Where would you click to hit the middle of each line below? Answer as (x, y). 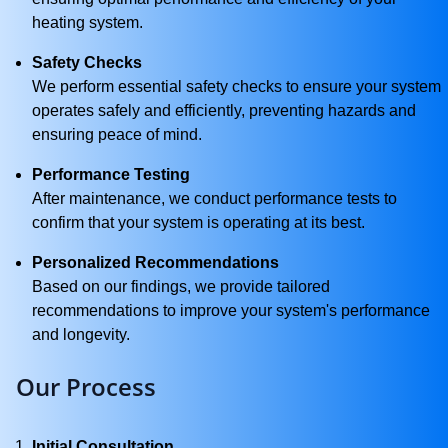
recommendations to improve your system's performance (231, 310)
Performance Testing (111, 174)
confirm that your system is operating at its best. (198, 222)
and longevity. (81, 334)
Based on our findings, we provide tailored (181, 286)
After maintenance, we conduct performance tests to (214, 198)
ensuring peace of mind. (117, 134)
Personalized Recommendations (155, 262)
